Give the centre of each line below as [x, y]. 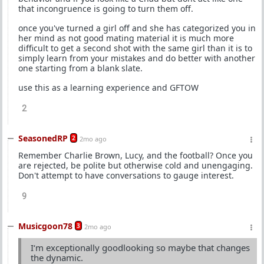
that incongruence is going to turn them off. [106, 9]
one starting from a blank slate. [80, 68]
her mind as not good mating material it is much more [126, 38]
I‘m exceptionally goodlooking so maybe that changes [140, 247]
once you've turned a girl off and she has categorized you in [137, 28]
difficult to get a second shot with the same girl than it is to [135, 48]
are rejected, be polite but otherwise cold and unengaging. [136, 165]
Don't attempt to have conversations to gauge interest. [126, 175]
